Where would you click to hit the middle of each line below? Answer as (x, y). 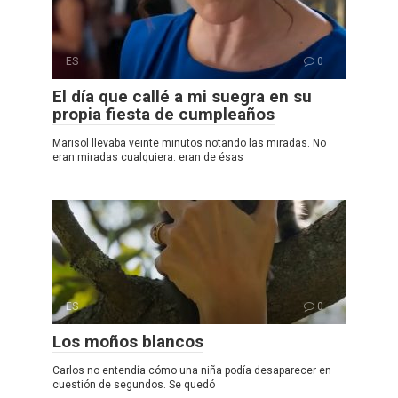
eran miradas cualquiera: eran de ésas (148, 157)
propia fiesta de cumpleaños (163, 114)
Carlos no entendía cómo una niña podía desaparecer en (192, 370)
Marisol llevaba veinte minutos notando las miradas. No (189, 143)
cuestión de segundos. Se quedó (134, 384)
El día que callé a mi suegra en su (182, 96)
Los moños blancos (128, 341)
